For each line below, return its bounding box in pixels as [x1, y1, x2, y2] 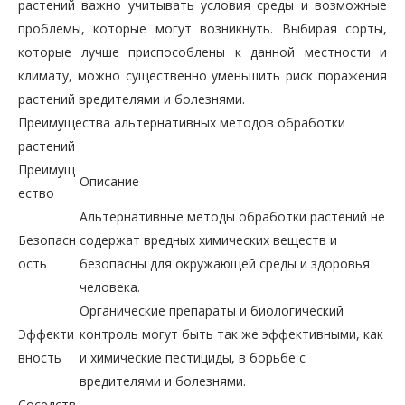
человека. [80, 278, 140, 296]
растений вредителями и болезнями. [18, 90, 245, 108]
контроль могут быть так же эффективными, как [80, 325, 383, 343]
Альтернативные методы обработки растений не [80, 208, 385, 225]
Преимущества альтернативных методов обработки [18, 114, 345, 131]
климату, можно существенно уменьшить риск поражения [18, 67, 387, 84]
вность [18, 349, 61, 366]
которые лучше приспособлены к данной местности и [18, 43, 387, 61]
